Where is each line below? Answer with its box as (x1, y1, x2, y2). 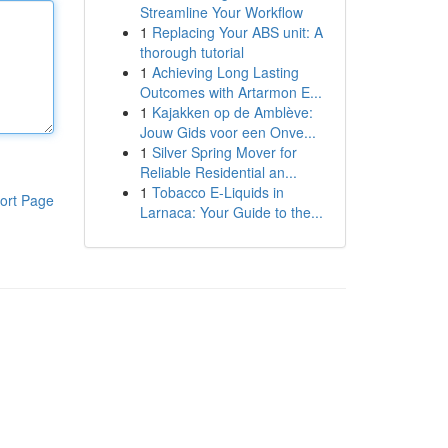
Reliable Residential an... (139, 162, 297, 182)
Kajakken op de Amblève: (151, 102, 313, 122)
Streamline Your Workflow (139, 2, 303, 22)
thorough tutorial (139, 42, 244, 62)
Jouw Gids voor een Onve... (139, 122, 316, 142)
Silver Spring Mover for (151, 142, 297, 162)
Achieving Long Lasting (151, 62, 299, 82)
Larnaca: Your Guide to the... (139, 202, 323, 222)
